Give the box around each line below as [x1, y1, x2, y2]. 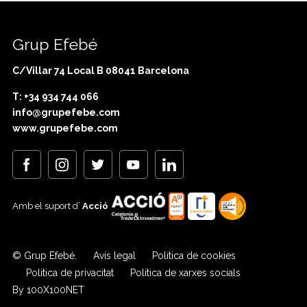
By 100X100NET [12, 284, 84, 296]
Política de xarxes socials [130, 267, 241, 279]
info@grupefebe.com [12, 107, 120, 119]
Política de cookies [151, 250, 236, 262]
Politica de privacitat [25, 267, 114, 279]
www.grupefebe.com [12, 123, 118, 134]
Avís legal [93, 250, 136, 262]
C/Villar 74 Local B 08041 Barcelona [12, 65, 189, 77]
